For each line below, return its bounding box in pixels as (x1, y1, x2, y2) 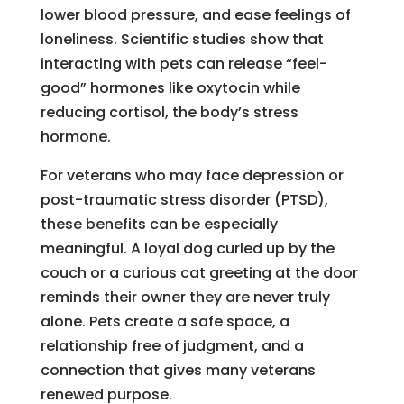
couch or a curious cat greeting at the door (40, 262, 358, 283)
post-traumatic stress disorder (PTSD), (40, 188, 328, 210)
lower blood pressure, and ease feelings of (40, 4, 351, 25)
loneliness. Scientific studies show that (40, 28, 324, 50)
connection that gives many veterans (40, 359, 316, 381)
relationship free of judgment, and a (40, 335, 304, 356)
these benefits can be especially (40, 213, 278, 234)
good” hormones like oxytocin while (40, 77, 300, 98)
